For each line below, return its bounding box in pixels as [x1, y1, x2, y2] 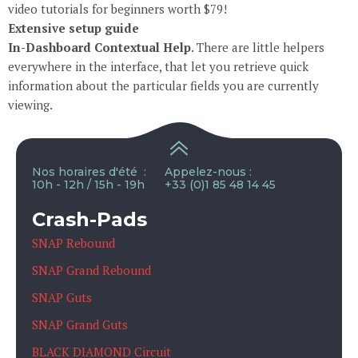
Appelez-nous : [164, 165, 252, 180]
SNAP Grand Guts [32, 316, 128, 332]
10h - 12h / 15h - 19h [32, 177, 145, 193]
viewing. [8, 97, 53, 113]
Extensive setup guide [8, 20, 139, 37]
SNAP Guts [32, 288, 92, 305]
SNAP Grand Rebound [32, 261, 151, 278]
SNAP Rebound [32, 234, 115, 251]
